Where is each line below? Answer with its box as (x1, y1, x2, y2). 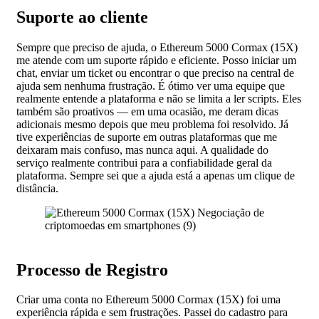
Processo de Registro (16, 260, 168, 279)
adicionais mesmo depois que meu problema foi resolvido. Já (16, 117, 288, 130)
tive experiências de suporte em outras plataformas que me (16, 130, 277, 143)
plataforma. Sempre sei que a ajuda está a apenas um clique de (16, 169, 295, 182)
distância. (16, 182, 58, 194)
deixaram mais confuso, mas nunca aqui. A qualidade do (16, 143, 268, 156)
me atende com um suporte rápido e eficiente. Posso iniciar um (16, 53, 296, 66)
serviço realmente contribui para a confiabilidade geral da (16, 156, 272, 169)
